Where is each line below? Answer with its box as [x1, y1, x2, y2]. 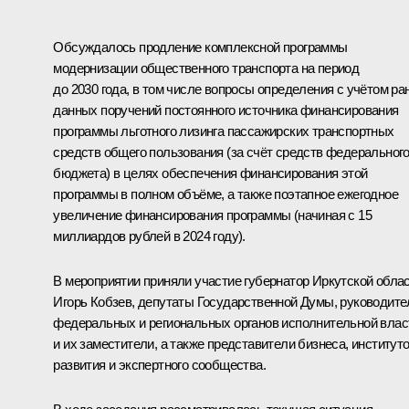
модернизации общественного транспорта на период [53, 59, 360, 76]
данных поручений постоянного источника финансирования [53, 101, 399, 118]
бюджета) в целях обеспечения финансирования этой [53, 164, 368, 181]
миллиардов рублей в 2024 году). [53, 227, 246, 244]
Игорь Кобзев [53, 293, 132, 309]
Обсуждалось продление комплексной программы [53, 38, 348, 55]
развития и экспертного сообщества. [53, 356, 266, 372]
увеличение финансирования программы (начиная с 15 [53, 206, 372, 223]
